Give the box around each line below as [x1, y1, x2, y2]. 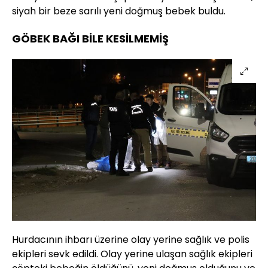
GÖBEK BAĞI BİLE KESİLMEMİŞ [12, 31, 169, 46]
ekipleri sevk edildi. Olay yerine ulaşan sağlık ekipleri [12, 247, 252, 261]
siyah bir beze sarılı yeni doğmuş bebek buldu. [12, 4, 226, 18]
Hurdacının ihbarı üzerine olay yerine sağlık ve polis [12, 233, 249, 247]
